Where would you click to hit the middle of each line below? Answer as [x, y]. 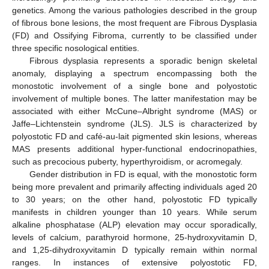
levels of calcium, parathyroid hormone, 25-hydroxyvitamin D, [134, 237]
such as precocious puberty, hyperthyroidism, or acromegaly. [127, 161]
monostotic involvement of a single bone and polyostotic [134, 86]
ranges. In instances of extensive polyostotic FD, [134, 262]
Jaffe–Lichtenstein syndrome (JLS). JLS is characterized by [134, 123]
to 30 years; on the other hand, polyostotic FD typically [134, 199]
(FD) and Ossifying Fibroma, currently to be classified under [134, 35]
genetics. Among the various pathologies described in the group [134, 10]
